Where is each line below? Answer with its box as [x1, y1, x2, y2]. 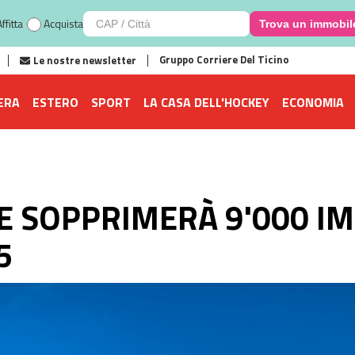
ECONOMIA [282, 92, 344, 112]
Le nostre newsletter [33, 52, 136, 68]
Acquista [43, 14, 83, 32]
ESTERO [32, 92, 78, 112]
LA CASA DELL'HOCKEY [143, 92, 269, 112]
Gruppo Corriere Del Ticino [159, 52, 289, 67]
